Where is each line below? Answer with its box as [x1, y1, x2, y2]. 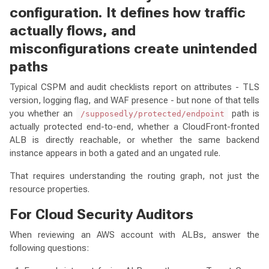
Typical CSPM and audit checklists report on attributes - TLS [10, 81, 259, 92]
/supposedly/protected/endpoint [80, 109, 225, 118]
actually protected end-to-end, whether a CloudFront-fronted [10, 121, 259, 132]
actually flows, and [10, 22, 136, 39]
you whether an [10, 107, 77, 119]
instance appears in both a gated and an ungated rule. [10, 147, 220, 159]
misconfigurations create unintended [10, 40, 257, 57]
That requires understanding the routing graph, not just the [10, 170, 259, 181]
